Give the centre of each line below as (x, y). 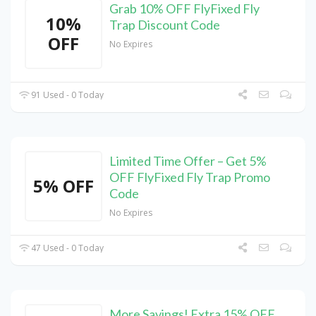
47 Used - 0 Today (67, 248)
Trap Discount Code (165, 25)
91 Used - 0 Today (67, 95)
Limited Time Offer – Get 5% (188, 161)
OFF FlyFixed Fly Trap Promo (190, 177)
